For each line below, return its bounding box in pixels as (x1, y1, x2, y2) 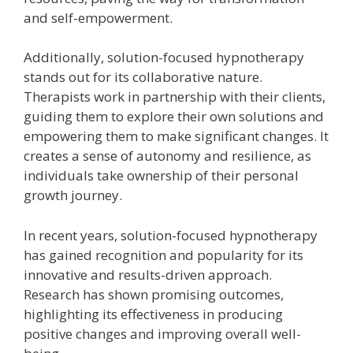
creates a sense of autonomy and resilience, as (24, 147, 311, 165)
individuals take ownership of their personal (24, 166, 299, 185)
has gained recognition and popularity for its (24, 245, 303, 264)
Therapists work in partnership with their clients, (24, 87, 325, 106)
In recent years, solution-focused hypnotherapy (24, 225, 318, 244)
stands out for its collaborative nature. (24, 68, 262, 87)
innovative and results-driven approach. (24, 265, 272, 284)
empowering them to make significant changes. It (24, 127, 329, 146)
